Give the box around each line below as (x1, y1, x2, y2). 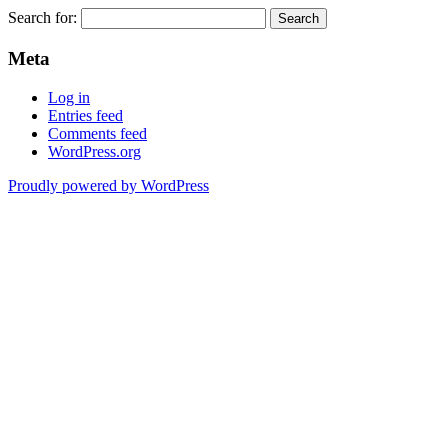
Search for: (8, 9, 77, 27)
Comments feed (48, 124, 147, 142)
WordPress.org (48, 142, 141, 160)
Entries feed (48, 106, 123, 124)
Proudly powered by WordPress (8, 176, 209, 194)
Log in (48, 88, 90, 106)
